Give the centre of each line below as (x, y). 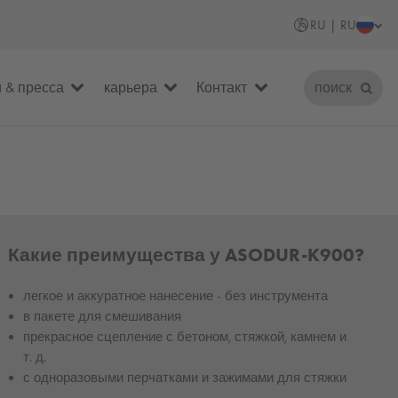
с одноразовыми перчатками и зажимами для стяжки (185, 377)
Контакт (222, 87)
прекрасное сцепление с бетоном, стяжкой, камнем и (185, 336)
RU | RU (333, 25)
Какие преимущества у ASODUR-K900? (186, 255)
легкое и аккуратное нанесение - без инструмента (176, 295)
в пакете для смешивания (103, 316)
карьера (130, 87)
